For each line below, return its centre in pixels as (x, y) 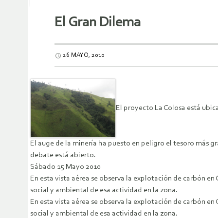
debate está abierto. (63, 155)
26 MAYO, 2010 (84, 55)
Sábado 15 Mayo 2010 (65, 167)
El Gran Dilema (98, 23)
